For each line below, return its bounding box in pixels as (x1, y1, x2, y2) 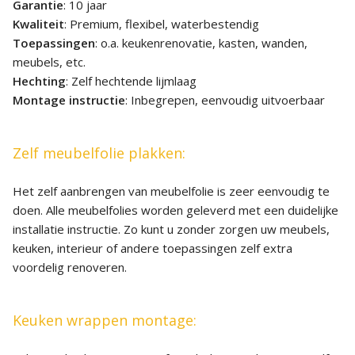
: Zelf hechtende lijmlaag (66, 73, 197, 90)
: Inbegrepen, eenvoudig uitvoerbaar (125, 92, 325, 109)
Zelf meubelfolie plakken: (13, 143, 185, 163)
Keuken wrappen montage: (13, 311, 197, 330)
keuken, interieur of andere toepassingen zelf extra (13, 240, 292, 257)
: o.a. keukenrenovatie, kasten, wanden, (95, 35, 307, 52)
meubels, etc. (13, 54, 86, 71)
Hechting (13, 73, 66, 90)
